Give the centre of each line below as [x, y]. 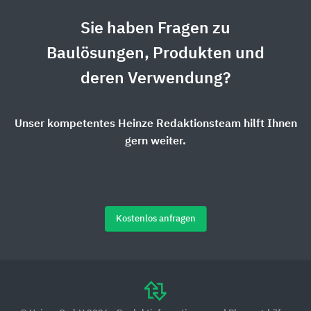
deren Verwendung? [155, 79]
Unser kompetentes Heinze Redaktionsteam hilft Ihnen [155, 125]
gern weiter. [155, 142]
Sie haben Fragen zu [155, 29]
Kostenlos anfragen [155, 219]
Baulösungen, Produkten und [155, 54]
